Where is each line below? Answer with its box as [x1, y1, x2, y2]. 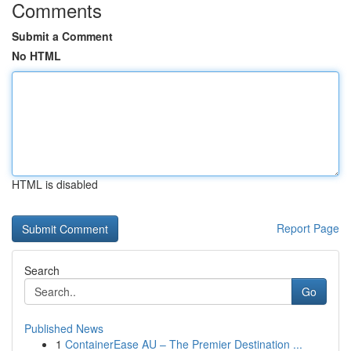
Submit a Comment [12, 28, 113, 44]
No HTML [12, 48, 61, 63]
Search [24, 262, 60, 278]
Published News [24, 320, 103, 336]
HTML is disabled [12, 176, 98, 192]
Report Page [277, 220, 339, 236]
